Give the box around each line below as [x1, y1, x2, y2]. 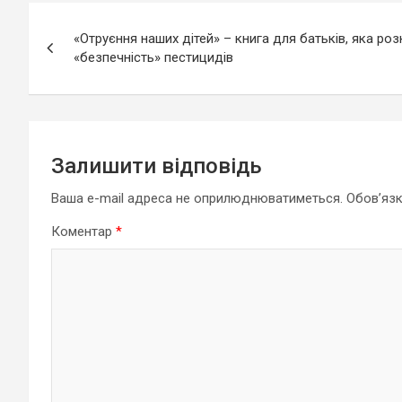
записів [28, 39, 128, 74]
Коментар [51, 223, 116, 240]
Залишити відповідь [51, 153, 262, 179]
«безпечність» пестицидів [74, 49, 233, 66]
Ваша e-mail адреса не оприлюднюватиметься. [51, 190, 343, 206]
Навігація [28, 3, 154, 37]
